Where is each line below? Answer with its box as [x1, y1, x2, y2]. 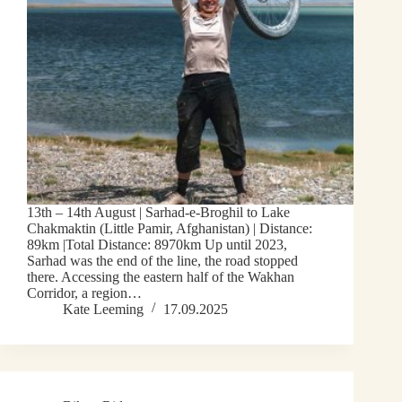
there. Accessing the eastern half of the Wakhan [27, 269, 294, 285]
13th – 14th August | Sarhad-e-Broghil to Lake [27, 205, 290, 221]
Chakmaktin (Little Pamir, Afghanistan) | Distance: [27, 221, 312, 237]
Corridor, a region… [27, 285, 142, 301]
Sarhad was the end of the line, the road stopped [27, 253, 298, 269]
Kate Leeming [63, 301, 144, 318]
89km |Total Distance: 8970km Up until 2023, [27, 237, 287, 253]
